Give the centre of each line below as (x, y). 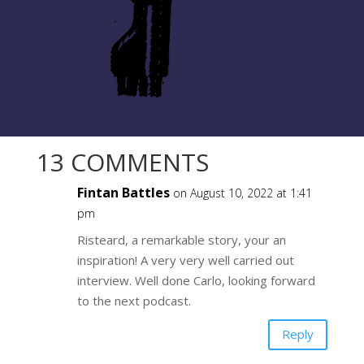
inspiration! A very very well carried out (185, 260)
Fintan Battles (123, 192)
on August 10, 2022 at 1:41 (242, 193)
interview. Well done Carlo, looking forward (196, 280)
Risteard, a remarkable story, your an (181, 239)
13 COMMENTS (122, 162)
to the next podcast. (134, 300)
